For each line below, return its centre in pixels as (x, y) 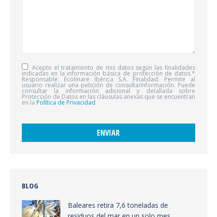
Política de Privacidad (66, 102)
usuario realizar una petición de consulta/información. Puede (108, 85)
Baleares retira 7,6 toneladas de (118, 205)
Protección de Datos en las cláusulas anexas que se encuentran (108, 97)
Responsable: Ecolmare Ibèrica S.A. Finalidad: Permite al (108, 79)
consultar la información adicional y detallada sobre (108, 91)
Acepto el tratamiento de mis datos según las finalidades (112, 68)
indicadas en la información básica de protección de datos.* (108, 73)
